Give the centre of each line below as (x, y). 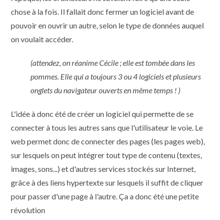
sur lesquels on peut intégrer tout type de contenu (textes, (107, 155)
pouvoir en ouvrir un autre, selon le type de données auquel (108, 26)
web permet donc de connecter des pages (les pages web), (108, 141)
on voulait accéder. (42, 39)
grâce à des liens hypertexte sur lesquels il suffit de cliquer (107, 183)
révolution (28, 210)
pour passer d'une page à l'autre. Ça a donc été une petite (105, 196)
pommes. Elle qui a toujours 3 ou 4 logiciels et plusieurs (116, 77)
